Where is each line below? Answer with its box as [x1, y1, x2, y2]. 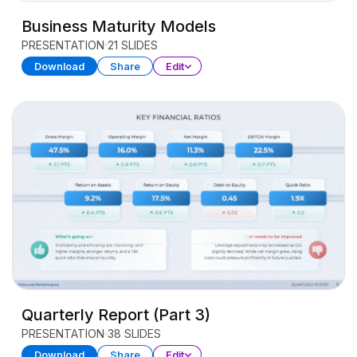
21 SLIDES [107, 37, 158, 52]
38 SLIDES [107, 327, 161, 341]
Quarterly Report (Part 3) [21, 305, 210, 325]
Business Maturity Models [21, 16, 216, 36]
